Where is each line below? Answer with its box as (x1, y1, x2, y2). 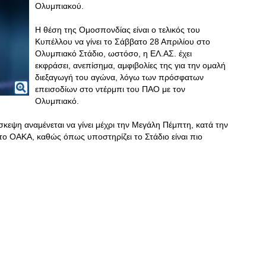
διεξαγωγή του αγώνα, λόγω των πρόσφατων (35, 72, 204, 82)
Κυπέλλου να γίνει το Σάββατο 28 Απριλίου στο (35, 37, 210, 46)
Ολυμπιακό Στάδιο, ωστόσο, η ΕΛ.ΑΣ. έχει (35, 49, 192, 58)
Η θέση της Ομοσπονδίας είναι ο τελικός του (35, 25, 200, 34)
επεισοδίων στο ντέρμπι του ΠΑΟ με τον (35, 84, 185, 94)
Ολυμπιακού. (35, 1, 84, 11)
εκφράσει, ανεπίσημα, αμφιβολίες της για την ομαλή (35, 61, 226, 70)
